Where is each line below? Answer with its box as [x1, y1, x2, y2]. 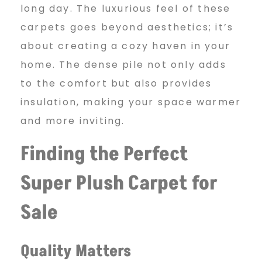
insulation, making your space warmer [20, 95, 242, 109]
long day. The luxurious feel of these [20, 2, 231, 16]
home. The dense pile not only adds [20, 58, 226, 72]
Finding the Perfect [20, 141, 188, 168]
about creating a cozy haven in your [20, 39, 231, 53]
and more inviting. [20, 114, 125, 128]
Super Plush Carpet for [20, 170, 218, 198]
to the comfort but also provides [20, 77, 212, 91]
